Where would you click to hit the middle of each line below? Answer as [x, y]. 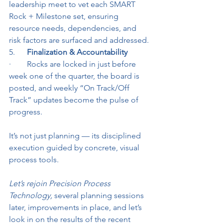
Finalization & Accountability [77, 52]
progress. [26, 112]
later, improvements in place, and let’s [76, 207]
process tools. [34, 160]
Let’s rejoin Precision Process [61, 183]
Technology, [31, 195]
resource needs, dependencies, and [74, 28]
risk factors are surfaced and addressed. [79, 40]
